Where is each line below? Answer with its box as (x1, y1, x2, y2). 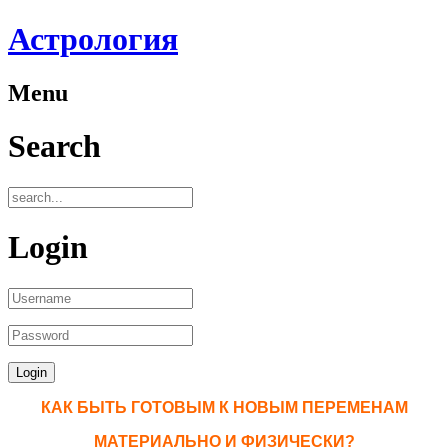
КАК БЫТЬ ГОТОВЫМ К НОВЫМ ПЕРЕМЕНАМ (40, 398, 408, 416)
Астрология (8, 21, 178, 58)
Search (8, 128, 101, 165)
